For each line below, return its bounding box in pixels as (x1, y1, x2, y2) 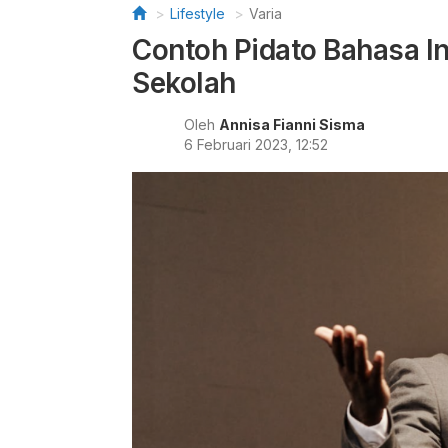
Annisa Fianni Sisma (219, 116, 365, 133)
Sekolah (132, 66, 236, 100)
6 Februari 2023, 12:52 (184, 136, 328, 153)
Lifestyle (170, 5, 225, 22)
